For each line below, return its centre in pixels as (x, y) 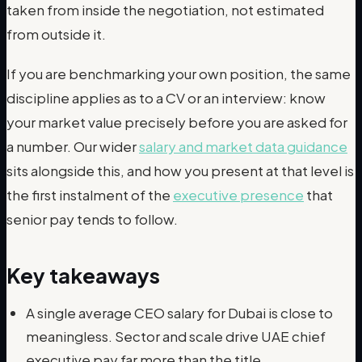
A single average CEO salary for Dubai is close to (179, 313)
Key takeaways (83, 276)
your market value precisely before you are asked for (177, 122)
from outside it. (56, 34)
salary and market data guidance (243, 147)
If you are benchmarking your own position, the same (179, 74)
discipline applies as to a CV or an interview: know (166, 98)
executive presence (238, 195)
